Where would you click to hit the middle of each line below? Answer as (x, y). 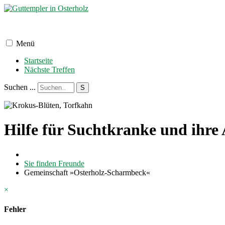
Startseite (38, 61)
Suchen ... (20, 87)
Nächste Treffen (49, 70)
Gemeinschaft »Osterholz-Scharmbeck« (87, 172)
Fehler (15, 209)
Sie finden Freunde (54, 163)
